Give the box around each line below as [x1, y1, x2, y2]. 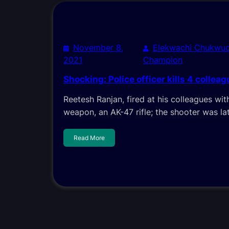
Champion [143, 55, 183, 65]
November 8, [73, 42, 123, 53]
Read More [74, 133, 105, 142]
